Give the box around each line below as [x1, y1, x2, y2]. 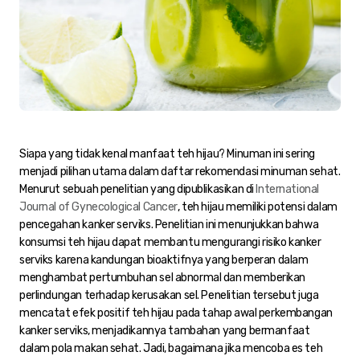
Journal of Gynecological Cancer [19, 199, 178, 214]
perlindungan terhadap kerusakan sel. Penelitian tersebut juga [19, 288, 319, 302]
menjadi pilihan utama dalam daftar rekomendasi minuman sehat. [19, 164, 341, 178]
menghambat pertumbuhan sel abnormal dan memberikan [19, 270, 305, 284]
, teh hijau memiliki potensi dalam [177, 199, 337, 214]
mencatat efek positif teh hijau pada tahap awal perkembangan [19, 305, 333, 320]
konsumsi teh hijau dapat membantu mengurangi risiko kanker [19, 235, 321, 249]
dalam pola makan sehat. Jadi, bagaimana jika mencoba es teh [19, 341, 323, 355]
